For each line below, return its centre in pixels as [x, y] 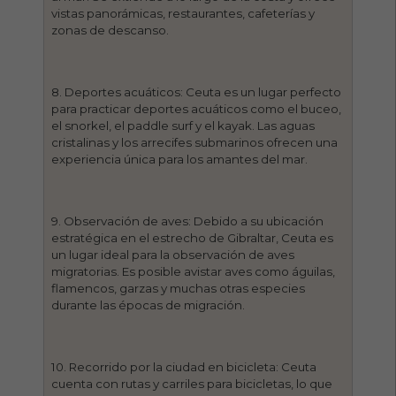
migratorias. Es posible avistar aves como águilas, [194, 271]
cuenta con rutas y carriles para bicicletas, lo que [192, 383]
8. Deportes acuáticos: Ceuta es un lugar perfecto [197, 91]
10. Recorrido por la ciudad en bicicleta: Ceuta [184, 366]
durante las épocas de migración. [148, 305]
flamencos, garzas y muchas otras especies [179, 288]
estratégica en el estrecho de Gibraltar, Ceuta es [193, 237]
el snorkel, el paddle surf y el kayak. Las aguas [183, 125]
